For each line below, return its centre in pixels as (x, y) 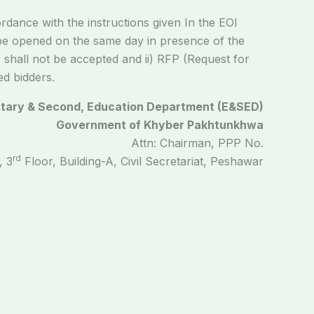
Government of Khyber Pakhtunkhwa (160, 125)
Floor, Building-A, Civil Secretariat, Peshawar (142, 161)
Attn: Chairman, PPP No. (197, 143)
